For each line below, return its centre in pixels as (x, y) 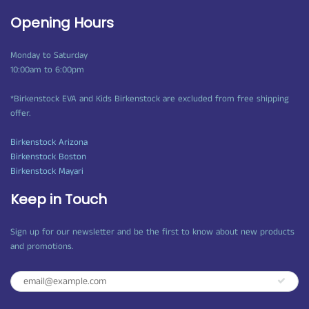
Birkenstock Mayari (47, 171)
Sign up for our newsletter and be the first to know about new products (152, 232)
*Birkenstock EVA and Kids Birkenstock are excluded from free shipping (150, 99)
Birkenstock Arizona (49, 142)
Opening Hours (62, 22)
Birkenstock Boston (48, 157)
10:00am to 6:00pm (47, 70)
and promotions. (42, 246)
